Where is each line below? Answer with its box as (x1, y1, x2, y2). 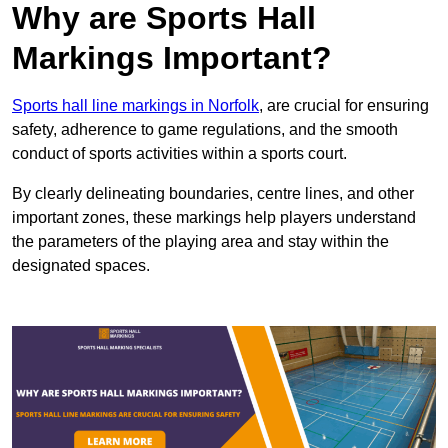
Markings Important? (12, 40, 332, 77)
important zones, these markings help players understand (12, 209, 416, 227)
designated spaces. (12, 257, 150, 275)
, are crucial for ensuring (259, 97, 429, 115)
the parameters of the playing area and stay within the (12, 233, 389, 251)
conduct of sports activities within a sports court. (12, 145, 347, 163)
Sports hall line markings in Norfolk (12, 97, 259, 115)
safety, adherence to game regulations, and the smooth (12, 121, 398, 139)
